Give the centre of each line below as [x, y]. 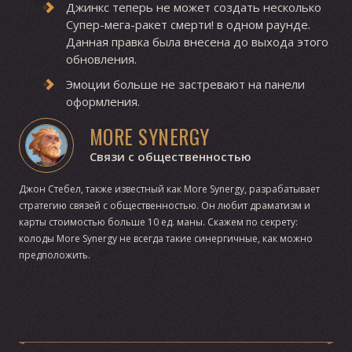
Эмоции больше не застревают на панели [185, 84]
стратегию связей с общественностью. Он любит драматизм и [164, 205]
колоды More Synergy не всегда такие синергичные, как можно [165, 238]
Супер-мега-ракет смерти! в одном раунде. [188, 24]
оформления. [103, 101]
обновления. [101, 59]
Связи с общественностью [170, 156]
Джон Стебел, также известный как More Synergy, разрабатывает [169, 189]
